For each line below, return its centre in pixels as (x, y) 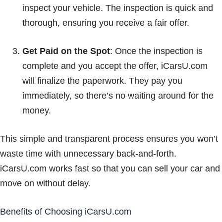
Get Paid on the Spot (66, 51)
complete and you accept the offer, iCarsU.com (115, 66)
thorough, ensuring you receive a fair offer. (106, 23)
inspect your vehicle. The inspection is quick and (118, 8)
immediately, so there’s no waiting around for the (118, 96)
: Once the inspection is (156, 51)
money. (37, 111)
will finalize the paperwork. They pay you (102, 81)
